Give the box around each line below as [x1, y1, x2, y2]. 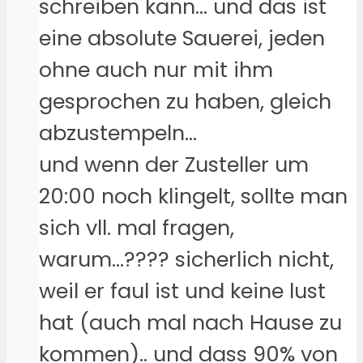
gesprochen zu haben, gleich [39, 86, 331, 116]
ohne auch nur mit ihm [39, 54, 273, 84]
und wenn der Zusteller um [39, 149, 309, 179]
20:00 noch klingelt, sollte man [39, 181, 348, 211]
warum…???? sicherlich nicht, [39, 244, 334, 274]
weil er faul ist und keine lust [39, 275, 326, 305]
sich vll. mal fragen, [39, 212, 234, 242]
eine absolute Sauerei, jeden [39, 23, 325, 53]
